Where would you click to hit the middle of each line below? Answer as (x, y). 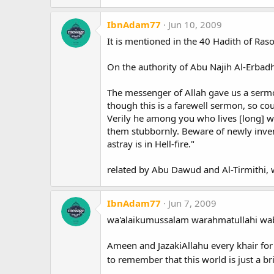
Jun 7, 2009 (192, 203)
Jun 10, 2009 (195, 25)
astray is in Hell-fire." (151, 144)
